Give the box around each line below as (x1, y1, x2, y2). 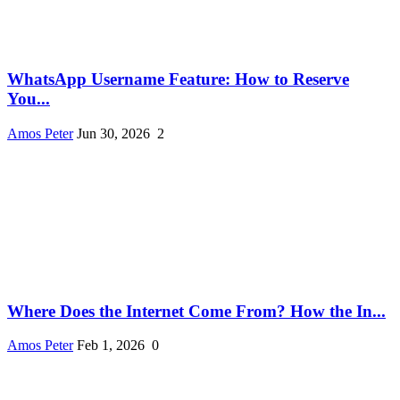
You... (7, 89, 50, 109)
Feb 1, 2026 (77, 337, 145, 354)
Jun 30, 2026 (77, 125, 150, 141)
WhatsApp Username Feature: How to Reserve (7, 70, 349, 89)
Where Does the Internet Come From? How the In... (7, 301, 386, 321)
